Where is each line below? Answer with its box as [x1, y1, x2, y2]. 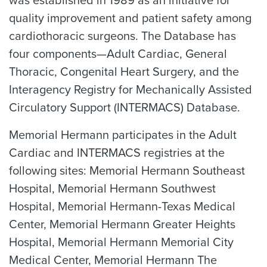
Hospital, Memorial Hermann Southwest [9, 182, 216, 196]
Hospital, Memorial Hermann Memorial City [9, 235, 234, 250]
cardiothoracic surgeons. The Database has [9, 29, 236, 44]
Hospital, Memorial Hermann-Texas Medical [9, 200, 235, 214]
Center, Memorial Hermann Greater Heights [9, 218, 235, 232]
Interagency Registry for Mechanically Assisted [9, 83, 252, 97]
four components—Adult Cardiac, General [9, 47, 227, 61]
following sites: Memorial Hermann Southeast [9, 164, 245, 178]
